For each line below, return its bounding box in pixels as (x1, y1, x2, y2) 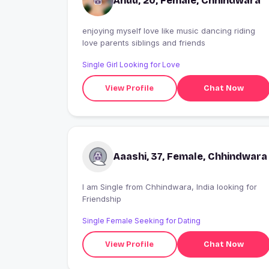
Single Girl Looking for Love (82, 60, 180, 70)
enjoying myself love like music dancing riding (82, 26, 255, 36)
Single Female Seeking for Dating (82, 216, 201, 226)
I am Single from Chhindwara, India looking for (82, 182, 125, 192)
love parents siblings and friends (82, 38, 205, 48)
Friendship (82, 194, 121, 204)
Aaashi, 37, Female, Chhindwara (113, 151, 267, 163)
